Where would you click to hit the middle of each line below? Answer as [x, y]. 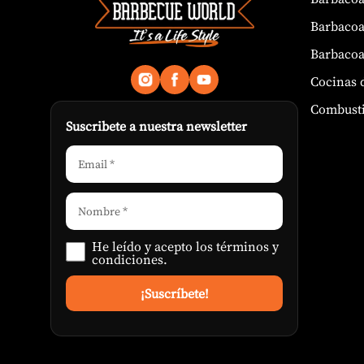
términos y [247, 247]
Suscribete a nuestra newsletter [156, 126]
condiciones [128, 260]
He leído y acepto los [154, 247]
